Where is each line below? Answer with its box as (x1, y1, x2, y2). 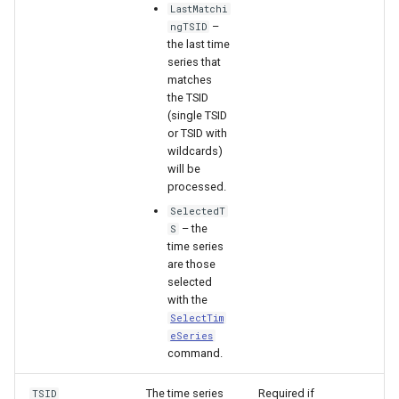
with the (167, 292, 208, 306)
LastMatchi (170, 3, 229, 16)
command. (167, 346, 223, 360)
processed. (167, 180, 226, 194)
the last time (167, 37, 230, 52)
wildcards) (167, 144, 223, 159)
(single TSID (167, 109, 227, 123)
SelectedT (170, 204, 226, 217)
